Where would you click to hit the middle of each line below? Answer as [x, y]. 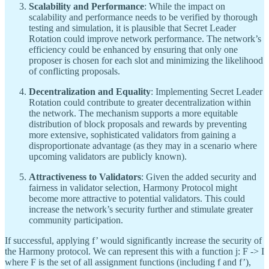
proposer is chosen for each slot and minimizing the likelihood [146, 61]
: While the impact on [185, 7]
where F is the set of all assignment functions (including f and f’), [128, 262]
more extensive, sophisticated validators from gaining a [132, 135]
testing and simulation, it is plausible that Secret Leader [132, 28]
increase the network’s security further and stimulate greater [141, 210]
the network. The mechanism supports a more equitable [133, 113]
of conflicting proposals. [74, 71]
